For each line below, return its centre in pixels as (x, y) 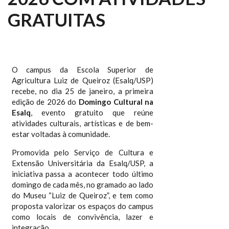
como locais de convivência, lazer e (83, 217)
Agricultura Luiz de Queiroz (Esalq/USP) (83, 80)
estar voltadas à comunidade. (61, 134)
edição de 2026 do (45, 102)
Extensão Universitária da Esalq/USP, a (83, 163)
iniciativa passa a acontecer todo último (83, 174)
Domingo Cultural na (116, 102)
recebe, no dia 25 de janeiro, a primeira (83, 91)
